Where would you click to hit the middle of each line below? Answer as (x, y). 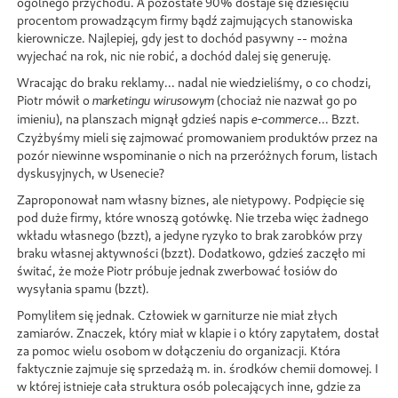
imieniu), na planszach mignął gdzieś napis (134, 118)
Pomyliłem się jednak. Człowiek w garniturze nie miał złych (177, 314)
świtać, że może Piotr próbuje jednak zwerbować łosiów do (177, 270)
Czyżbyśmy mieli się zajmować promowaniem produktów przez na (197, 137)
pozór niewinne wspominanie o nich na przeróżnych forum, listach (197, 155)
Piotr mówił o (55, 99)
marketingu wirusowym (153, 100)
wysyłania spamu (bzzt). (83, 288)
